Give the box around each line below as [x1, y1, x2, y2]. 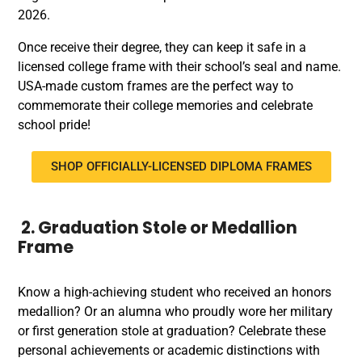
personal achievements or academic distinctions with [18, 343, 320, 358]
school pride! [18, 117, 90, 133]
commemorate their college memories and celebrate [18, 98, 313, 113]
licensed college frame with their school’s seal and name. [18, 59, 341, 74]
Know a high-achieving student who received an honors [18, 284, 331, 300]
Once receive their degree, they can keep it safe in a [18, 40, 306, 55]
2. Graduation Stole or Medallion [18, 216, 297, 239]
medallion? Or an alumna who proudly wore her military [18, 304, 333, 319]
